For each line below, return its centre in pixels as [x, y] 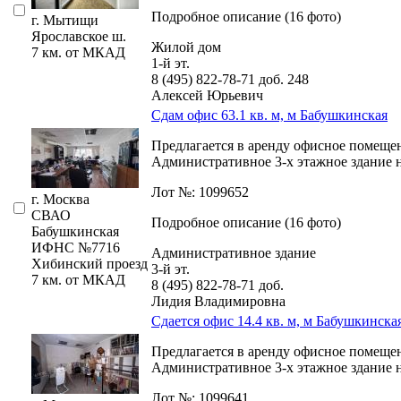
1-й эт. [171, 63]
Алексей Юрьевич [207, 95]
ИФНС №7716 [76, 247]
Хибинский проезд [90, 263]
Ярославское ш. [79, 36]
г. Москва [60, 199]
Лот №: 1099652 [200, 192]
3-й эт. [171, 269]
